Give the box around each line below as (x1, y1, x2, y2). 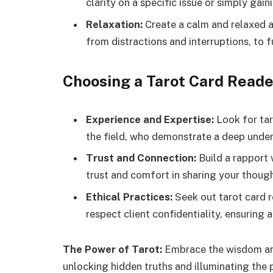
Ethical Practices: (86, 190, 172, 203)
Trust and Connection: (86, 152, 196, 165)
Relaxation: (86, 18, 143, 30)
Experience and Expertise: (86, 113, 214, 126)
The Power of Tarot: (63, 243, 162, 255)
